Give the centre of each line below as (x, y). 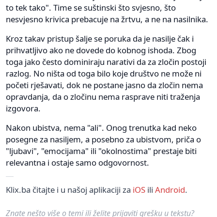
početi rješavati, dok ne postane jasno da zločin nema (104, 85)
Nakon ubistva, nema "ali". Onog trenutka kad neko (101, 127)
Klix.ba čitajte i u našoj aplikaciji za (69, 189)
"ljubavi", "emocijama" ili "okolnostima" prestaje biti (101, 151)
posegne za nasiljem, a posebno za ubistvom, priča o (103, 139)
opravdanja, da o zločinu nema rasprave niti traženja (103, 96)
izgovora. (23, 108)
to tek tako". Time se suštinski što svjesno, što (91, 7)
